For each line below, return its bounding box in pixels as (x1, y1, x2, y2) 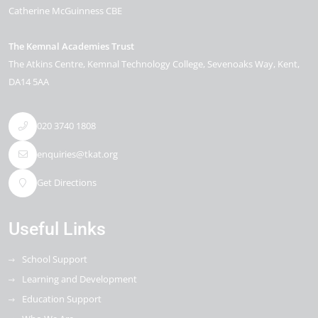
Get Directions (37, 176, 97, 190)
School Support (22, 252, 87, 265)
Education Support (22, 292, 102, 305)
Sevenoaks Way (207, 57, 273, 70)
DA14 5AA (9, 75, 49, 88)
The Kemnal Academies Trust (9, 39, 134, 53)
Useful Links (9, 218, 106, 239)
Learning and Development (22, 272, 137, 285)
